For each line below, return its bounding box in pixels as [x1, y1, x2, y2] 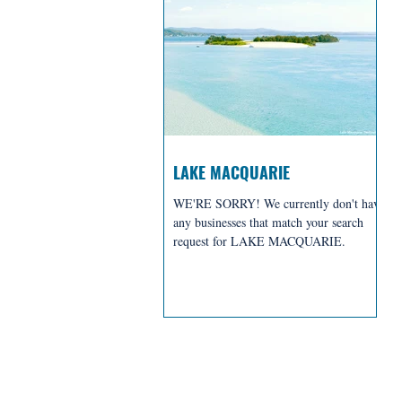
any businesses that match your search [173, 213, 363, 231]
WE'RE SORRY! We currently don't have [173, 194, 385, 212]
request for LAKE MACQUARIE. [173, 232, 345, 249]
